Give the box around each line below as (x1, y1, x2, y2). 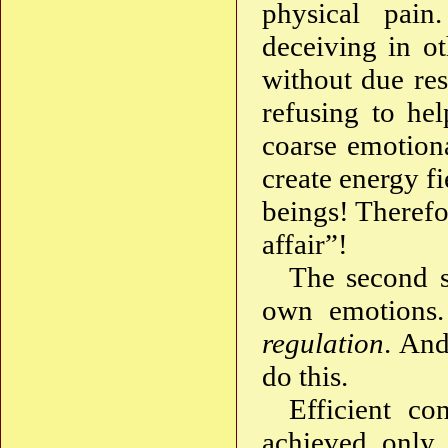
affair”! (262, 228, 348, 261)
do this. (262, 360, 348, 393)
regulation (262, 327, 384, 360)
